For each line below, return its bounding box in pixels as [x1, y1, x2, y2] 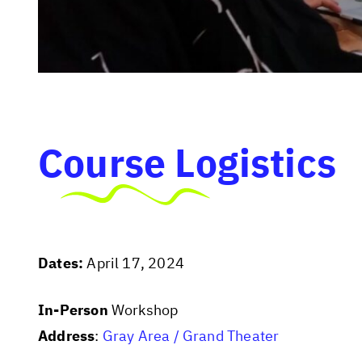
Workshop [107, 300, 179, 319]
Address [38, 326, 95, 345]
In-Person [38, 300, 108, 319]
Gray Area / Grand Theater [102, 326, 280, 345]
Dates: [38, 254, 84, 273]
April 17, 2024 [83, 254, 184, 273]
